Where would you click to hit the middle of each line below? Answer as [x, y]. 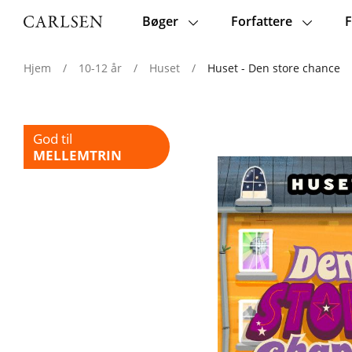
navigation [170, 44]
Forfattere [262, 21]
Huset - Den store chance [274, 68]
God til [53, 139]
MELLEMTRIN [77, 155]
